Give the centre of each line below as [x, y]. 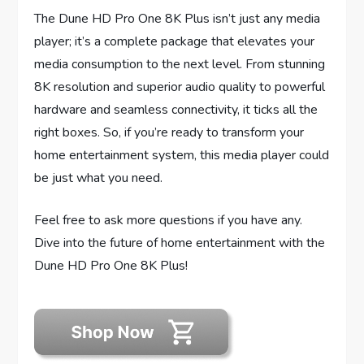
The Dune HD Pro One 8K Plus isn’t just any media [178, 19]
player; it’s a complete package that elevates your [175, 42]
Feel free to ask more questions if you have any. [169, 221]
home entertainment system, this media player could [182, 156]
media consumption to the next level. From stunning [180, 65]
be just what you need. [99, 178]
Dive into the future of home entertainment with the [180, 243]
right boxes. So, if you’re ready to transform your [169, 133]
